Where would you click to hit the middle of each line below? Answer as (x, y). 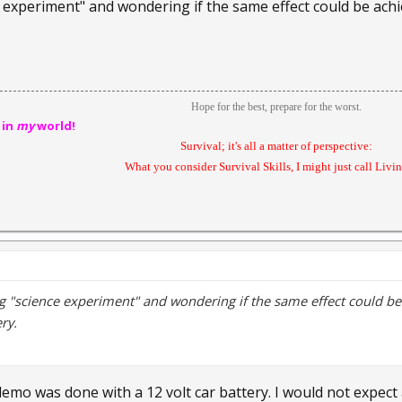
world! (55, 126)
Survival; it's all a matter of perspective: (277, 146)
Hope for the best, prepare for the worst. (276, 107)
